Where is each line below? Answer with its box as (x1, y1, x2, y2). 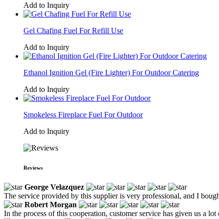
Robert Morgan (24, 200, 77, 209)
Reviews (23, 164, 43, 171)
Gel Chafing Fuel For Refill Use (23, 26, 123, 35)
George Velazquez (24, 182, 84, 191)
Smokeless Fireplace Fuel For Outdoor (23, 110, 143, 119)
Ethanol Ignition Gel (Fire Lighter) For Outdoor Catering (23, 68, 199, 77)
